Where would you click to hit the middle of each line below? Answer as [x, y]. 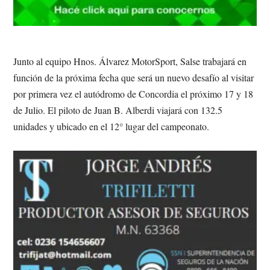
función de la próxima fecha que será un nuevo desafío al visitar [134, 78]
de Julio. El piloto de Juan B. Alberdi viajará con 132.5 [118, 110]
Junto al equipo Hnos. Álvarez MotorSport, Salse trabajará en [130, 61]
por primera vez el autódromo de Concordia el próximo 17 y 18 [133, 94]
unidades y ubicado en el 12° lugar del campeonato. [113, 127]
